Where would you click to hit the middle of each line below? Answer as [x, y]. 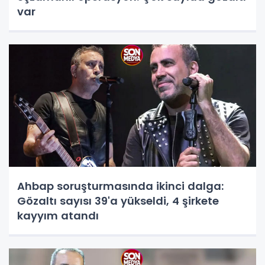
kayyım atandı [58, 215]
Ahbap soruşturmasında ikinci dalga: [120, 186]
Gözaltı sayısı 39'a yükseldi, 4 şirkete [118, 201]
